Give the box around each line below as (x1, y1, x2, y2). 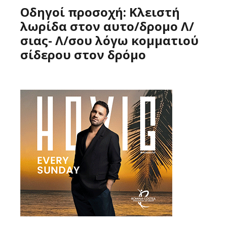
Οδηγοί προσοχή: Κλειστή (20, 3, 180, 20)
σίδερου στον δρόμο (20, 46, 146, 63)
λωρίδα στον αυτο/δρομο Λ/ (20, 17, 194, 34)
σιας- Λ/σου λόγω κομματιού (20, 31, 199, 49)
